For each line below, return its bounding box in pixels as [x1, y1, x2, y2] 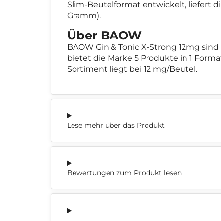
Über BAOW [67, 28, 142, 42]
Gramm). [67, 10, 101, 20]
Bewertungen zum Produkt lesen [67, 168, 182, 177]
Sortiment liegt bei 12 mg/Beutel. [67, 64, 197, 74]
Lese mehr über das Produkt [67, 120, 165, 130]
